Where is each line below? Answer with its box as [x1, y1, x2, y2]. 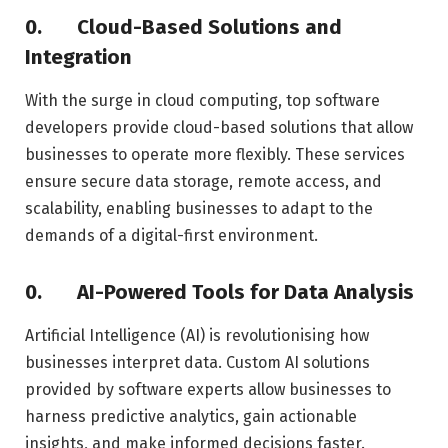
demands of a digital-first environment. [25, 225, 318, 245]
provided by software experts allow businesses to [25, 380, 391, 400]
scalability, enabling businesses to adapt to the [25, 198, 373, 218]
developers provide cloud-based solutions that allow [25, 117, 413, 137]
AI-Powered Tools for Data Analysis [72, 279, 414, 304]
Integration [25, 44, 132, 69]
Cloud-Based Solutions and [72, 14, 342, 39]
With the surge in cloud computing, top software [25, 90, 380, 110]
